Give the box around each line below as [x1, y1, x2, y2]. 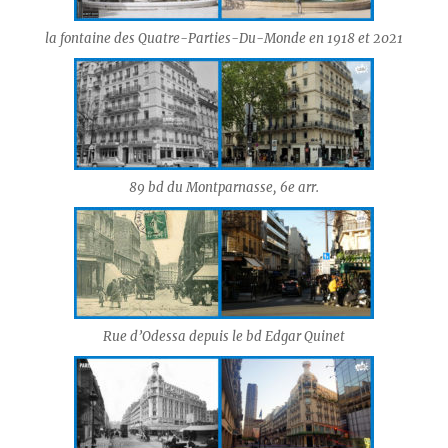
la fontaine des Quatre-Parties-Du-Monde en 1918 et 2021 [45, 29, 403, 47]
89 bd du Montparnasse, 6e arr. [129, 178, 319, 196]
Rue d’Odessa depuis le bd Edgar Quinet [103, 327, 345, 345]
